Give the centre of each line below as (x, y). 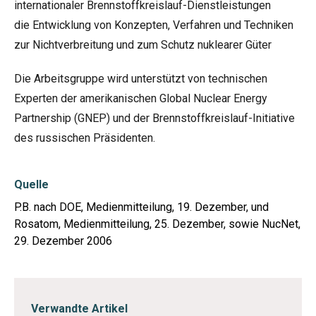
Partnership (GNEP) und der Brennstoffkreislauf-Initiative (154, 118)
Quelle (31, 184)
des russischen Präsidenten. (85, 138)
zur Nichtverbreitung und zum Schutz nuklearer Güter (143, 45)
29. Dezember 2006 (63, 241)
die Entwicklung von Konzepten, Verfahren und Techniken (154, 25)
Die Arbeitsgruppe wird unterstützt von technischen (141, 79)
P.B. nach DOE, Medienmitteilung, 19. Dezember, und (141, 207)
